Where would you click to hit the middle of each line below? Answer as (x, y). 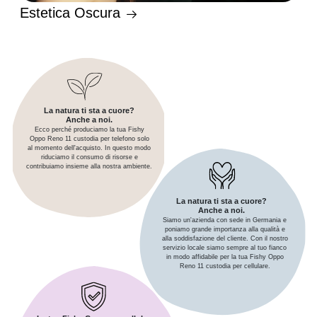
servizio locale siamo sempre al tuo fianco (225, 248)
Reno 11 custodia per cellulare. (225, 266)
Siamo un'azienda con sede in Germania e (225, 220)
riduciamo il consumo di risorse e (89, 157)
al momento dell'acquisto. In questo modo (90, 148)
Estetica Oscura (72, 12)
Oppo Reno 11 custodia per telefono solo (89, 139)
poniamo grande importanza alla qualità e (225, 230)
